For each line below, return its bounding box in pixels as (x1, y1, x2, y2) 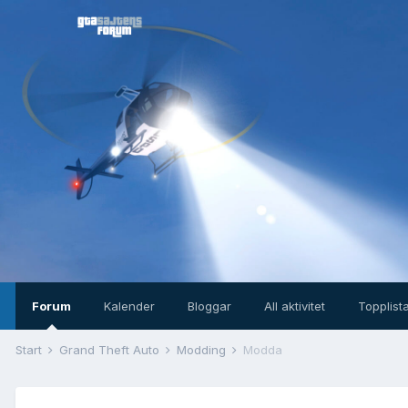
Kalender (104, 299, 155, 313)
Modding (177, 342, 229, 357)
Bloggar (188, 299, 231, 313)
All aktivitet (264, 299, 325, 313)
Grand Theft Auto (59, 342, 163, 357)
